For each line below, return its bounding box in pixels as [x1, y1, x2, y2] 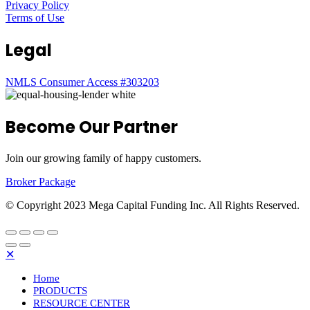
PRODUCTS [33, 285, 87, 297]
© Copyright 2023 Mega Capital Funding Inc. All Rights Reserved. [6, 199, 300, 212]
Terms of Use [6, 11, 64, 24]
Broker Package [6, 176, 75, 188]
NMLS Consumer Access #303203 [6, 75, 159, 88]
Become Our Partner [6, 115, 178, 138]
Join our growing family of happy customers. [6, 152, 201, 165]
